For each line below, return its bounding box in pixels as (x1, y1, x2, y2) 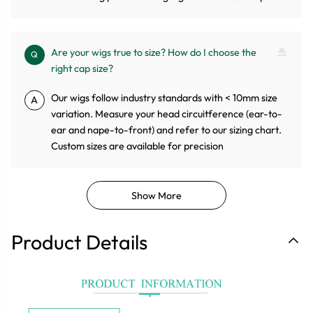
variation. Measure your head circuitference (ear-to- (51, 108, 283, 121)
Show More (131, 189, 182, 202)
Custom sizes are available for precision (51, 140, 224, 153)
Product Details (11, 228, 147, 254)
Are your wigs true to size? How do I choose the (51, 46, 257, 59)
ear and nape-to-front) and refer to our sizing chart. (51, 124, 282, 137)
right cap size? (51, 62, 114, 75)
